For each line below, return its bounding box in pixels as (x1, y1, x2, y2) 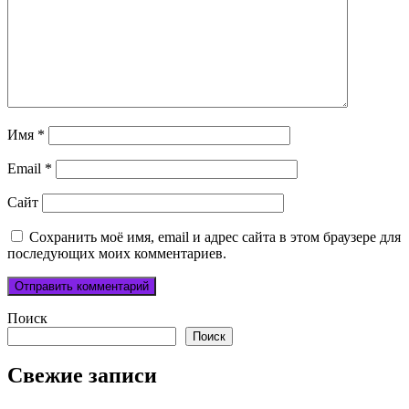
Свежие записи (7, 363, 157, 388)
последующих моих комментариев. (7, 245, 226, 261)
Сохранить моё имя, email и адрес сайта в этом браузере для (29, 228, 401, 245)
